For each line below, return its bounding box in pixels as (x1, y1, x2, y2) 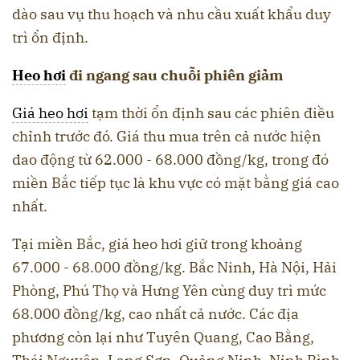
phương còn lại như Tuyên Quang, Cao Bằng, (12, 327, 314, 346)
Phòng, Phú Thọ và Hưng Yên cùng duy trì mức (12, 280, 326, 300)
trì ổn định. (12, 27, 88, 47)
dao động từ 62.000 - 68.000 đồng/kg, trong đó (12, 149, 329, 169)
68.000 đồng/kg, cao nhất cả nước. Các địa (12, 304, 299, 323)
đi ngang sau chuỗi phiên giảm (66, 65, 283, 84)
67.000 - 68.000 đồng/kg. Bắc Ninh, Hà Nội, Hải (12, 257, 337, 276)
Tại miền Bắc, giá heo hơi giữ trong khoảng (12, 234, 302, 253)
